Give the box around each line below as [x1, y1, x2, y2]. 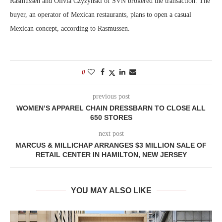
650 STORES [90, 113, 132, 121]
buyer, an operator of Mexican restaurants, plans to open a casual [10, 10, 191, 18]
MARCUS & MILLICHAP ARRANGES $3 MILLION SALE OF [15, 141, 207, 149]
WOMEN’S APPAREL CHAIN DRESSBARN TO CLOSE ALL [16, 104, 206, 112]
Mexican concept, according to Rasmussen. [10, 24, 130, 32]
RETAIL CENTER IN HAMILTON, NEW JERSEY [35, 150, 187, 159]
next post [98, 129, 124, 137]
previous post [92, 92, 130, 100]
